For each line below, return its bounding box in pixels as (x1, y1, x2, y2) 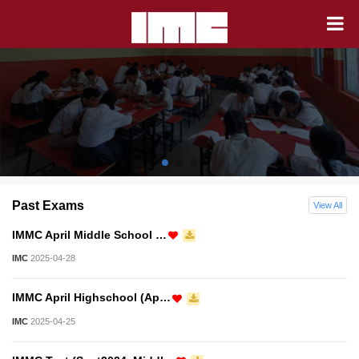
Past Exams (12, 199, 84, 213)
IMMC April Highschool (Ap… (12, 291, 171, 305)
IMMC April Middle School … (12, 228, 167, 242)
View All (313, 200, 342, 211)
